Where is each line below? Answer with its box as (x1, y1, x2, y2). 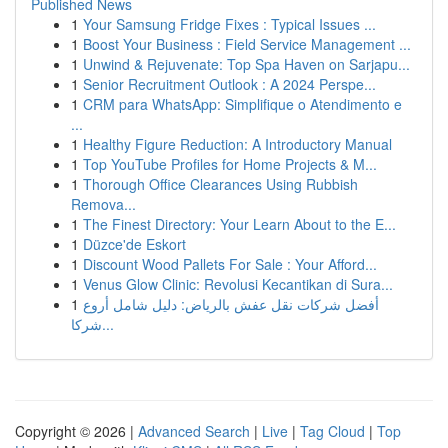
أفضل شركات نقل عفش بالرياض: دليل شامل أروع (83, 294, 379, 314)
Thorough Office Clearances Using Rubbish (83, 174, 358, 194)
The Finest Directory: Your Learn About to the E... (83, 214, 396, 234)
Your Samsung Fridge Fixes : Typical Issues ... (83, 14, 376, 34)
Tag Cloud (300, 421, 365, 441)
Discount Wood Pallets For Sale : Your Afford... (83, 254, 377, 274)
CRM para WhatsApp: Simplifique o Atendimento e (83, 94, 402, 114)
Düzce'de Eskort (83, 234, 186, 254)
